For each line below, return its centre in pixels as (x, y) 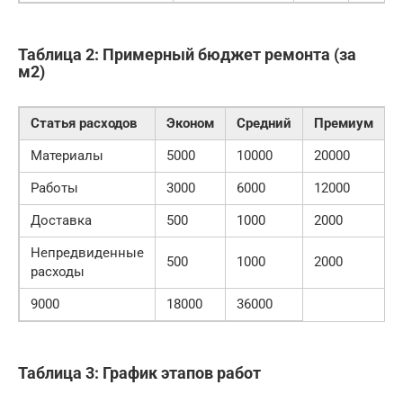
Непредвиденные (87, 252)
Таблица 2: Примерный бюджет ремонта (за (187, 54)
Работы (54, 188)
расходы (58, 271)
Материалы (67, 155)
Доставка (61, 220)
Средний (264, 123)
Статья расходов (84, 123)
